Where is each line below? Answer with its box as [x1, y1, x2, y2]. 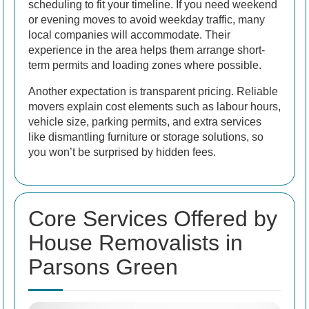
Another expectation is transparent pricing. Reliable [28, 85, 278, 97]
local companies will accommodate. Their [28, 28, 230, 41]
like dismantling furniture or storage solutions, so [28, 130, 263, 143]
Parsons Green [28, 254, 178, 279]
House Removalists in [28, 230, 243, 255]
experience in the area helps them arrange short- [28, 43, 265, 56]
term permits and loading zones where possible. [28, 59, 261, 71]
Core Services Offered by [28, 206, 277, 231]
